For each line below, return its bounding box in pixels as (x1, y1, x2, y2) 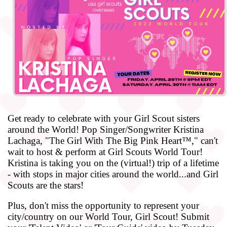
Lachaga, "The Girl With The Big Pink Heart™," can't (8, 135, 218, 146)
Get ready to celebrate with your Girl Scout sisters (8, 112, 200, 124)
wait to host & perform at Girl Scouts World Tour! (8, 146, 203, 157)
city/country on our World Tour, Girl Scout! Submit (8, 211, 209, 222)
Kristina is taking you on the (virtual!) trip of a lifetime (8, 157, 219, 168)
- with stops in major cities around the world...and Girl (8, 168, 218, 179)
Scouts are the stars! (8, 179, 84, 191)
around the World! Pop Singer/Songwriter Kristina (8, 124, 204, 135)
